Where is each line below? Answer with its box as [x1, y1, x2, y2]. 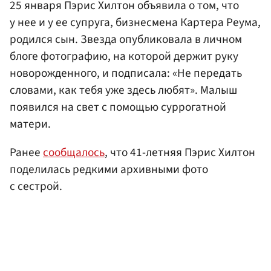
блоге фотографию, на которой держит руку [10, 48, 238, 65]
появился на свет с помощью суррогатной [10, 99, 226, 116]
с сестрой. [10, 178, 62, 195]
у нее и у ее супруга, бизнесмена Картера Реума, [10, 14, 261, 31]
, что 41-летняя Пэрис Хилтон [105, 144, 255, 162]
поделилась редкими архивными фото [10, 161, 208, 178]
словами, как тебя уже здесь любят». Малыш [10, 82, 237, 99]
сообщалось [43, 144, 105, 162]
